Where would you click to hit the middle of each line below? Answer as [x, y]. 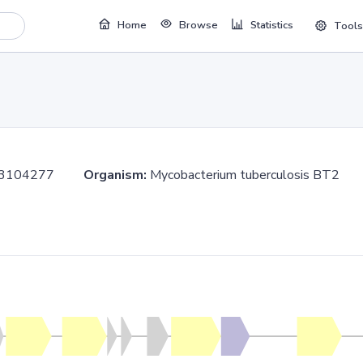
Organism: [115, 175]
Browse [198, 26]
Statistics [271, 26]
